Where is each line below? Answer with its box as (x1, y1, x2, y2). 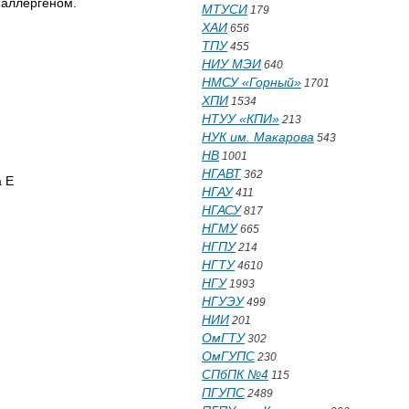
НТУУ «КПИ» (202, 111, 279, 126)
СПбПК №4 (202, 367, 268, 382)
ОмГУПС (202, 349, 255, 363)
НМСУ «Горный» (202, 75, 301, 89)
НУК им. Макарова (202, 130, 314, 144)
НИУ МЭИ (202, 57, 261, 71)
